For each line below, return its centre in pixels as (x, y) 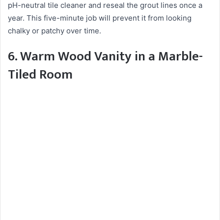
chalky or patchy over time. (55, 31)
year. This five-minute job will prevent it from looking (100, 18)
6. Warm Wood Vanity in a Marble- (105, 56)
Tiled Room (40, 75)
